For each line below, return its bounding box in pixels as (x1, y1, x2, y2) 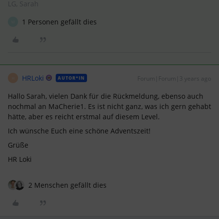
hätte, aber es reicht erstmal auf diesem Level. (8, 112, 160, 121)
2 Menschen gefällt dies (28, 180, 107, 190)
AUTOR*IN (58, 75, 85, 81)
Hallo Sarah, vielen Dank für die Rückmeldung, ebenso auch (8, 91, 203, 101)
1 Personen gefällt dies (22, 17, 97, 26)
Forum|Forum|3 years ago (137, 74, 211, 83)
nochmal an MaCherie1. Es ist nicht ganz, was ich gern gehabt (8, 102, 211, 111)
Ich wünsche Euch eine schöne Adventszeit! (8, 126, 151, 135)
